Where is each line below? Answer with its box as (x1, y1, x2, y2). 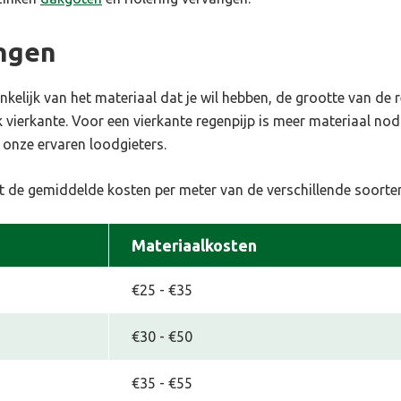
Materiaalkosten (132, 235, 257, 254)
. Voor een (65, 112, 133, 129)
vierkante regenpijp (133, 112, 255, 129)
